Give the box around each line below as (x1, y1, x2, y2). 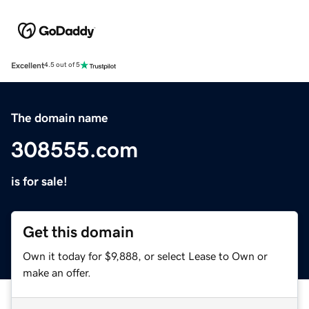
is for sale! (11, 175, 68, 188)
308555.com (11, 138, 138, 161)
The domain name (11, 111, 108, 124)
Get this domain (23, 223, 134, 240)
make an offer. (23, 266, 91, 278)
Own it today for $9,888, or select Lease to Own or (23, 250, 268, 261)
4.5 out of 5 (44, 61, 80, 69)
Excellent (11, 61, 44, 70)
